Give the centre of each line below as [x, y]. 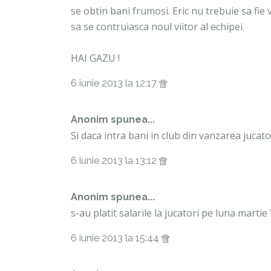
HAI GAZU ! [95, 58]
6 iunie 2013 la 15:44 [116, 238]
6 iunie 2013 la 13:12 [115, 160]
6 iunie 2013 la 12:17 [115, 83]
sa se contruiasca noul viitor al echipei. [158, 26]
